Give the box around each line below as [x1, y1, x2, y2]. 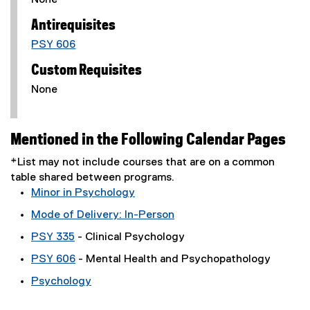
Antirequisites [31, 19, 116, 33]
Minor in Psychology [31, 188, 135, 199]
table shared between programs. [10, 172, 174, 183]
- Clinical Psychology [75, 232, 185, 243]
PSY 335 [31, 232, 75, 243]
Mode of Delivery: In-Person [31, 210, 174, 221]
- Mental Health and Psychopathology [75, 254, 271, 265]
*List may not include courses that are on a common [10, 157, 275, 168]
